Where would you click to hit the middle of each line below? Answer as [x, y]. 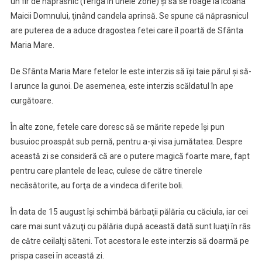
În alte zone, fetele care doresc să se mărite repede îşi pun [117, 127]
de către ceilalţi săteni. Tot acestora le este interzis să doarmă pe [130, 241]
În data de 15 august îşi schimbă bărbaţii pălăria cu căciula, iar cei [129, 212]
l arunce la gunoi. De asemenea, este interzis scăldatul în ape [122, 86]
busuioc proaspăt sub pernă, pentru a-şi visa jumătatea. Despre [126, 142]
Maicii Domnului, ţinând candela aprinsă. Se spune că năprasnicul [129, 16]
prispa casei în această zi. [57, 256]
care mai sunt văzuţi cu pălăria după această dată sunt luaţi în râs [130, 227]
